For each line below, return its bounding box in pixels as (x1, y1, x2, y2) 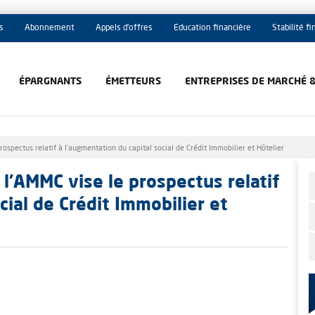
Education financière (174, 24, 251, 32)
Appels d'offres (96, 24, 153, 32)
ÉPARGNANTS (19, 77, 82, 86)
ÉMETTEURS (105, 77, 161, 86)
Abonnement (25, 24, 75, 32)
